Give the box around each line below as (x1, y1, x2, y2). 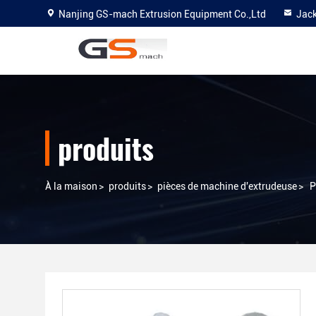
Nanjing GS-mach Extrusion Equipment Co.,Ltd (59, 8, 266, 20)
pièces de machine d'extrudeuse (157, 181, 297, 192)
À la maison (45, 181, 97, 192)
